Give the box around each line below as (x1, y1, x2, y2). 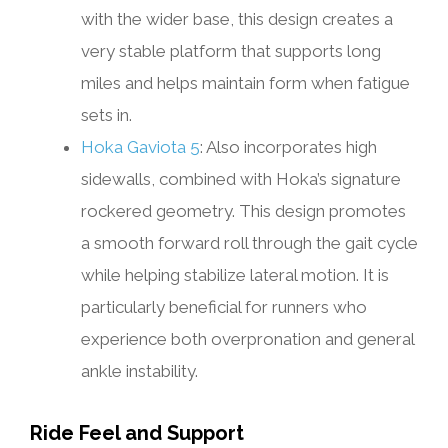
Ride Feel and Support (30, 420, 244, 445)
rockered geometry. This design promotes (81, 200, 406, 221)
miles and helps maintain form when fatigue (81, 72, 410, 93)
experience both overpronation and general (81, 328, 414, 349)
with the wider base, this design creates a (81, 8, 393, 29)
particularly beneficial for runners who (81, 296, 367, 317)
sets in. (81, 104, 132, 125)
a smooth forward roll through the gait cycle (81, 232, 418, 253)
